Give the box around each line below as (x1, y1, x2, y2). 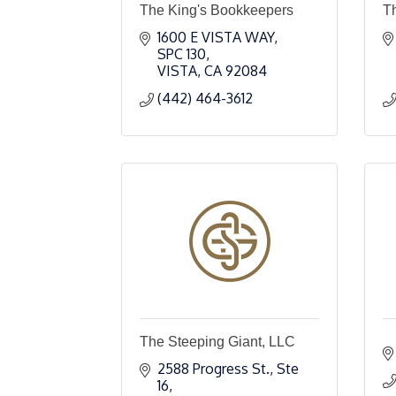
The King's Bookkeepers (140, 3, 293, 18)
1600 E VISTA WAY (157, 28, 274, 46)
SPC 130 (157, 45, 206, 63)
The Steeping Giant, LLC (140, 334, 295, 349)
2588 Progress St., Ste (157, 360, 299, 377)
